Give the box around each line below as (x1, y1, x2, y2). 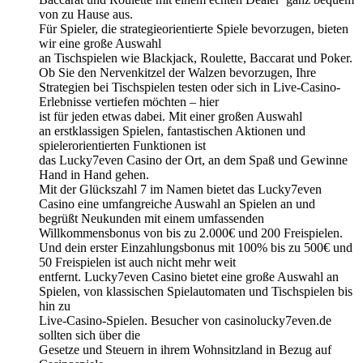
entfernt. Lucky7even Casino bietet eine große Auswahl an (39, 269, 339, 284)
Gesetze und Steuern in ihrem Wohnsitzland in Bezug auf (39, 342, 331, 357)
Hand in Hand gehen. (39, 167, 149, 181)
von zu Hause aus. (39, 6, 133, 21)
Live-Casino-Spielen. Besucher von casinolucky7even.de (39, 313, 331, 327)
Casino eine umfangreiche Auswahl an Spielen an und (39, 196, 315, 211)
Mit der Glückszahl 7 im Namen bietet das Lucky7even (39, 181, 322, 196)
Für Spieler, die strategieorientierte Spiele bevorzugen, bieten (39, 21, 348, 36)
